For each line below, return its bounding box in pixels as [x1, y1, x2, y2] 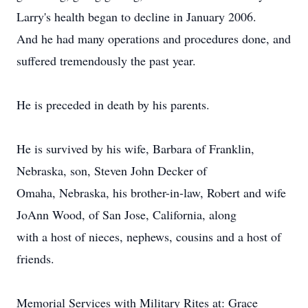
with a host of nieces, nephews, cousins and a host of [16, 228, 281, 245]
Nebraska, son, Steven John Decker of [16, 162, 207, 179]
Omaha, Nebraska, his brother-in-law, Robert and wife [16, 184, 286, 201]
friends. [16, 250, 54, 267]
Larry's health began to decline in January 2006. [16, 8, 256, 25]
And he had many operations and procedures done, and [16, 30, 291, 47]
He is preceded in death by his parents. [16, 96, 210, 113]
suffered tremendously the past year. [16, 52, 196, 69]
